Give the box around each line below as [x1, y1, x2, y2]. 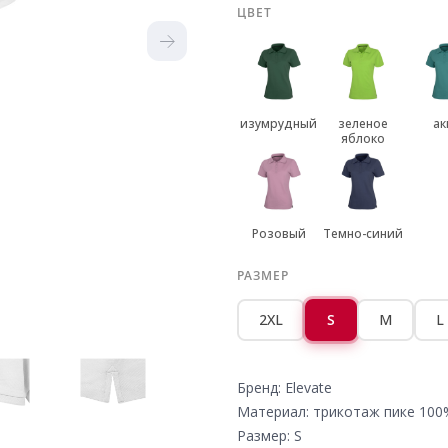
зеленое [337, 115, 388, 132]
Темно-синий [322, 225, 403, 242]
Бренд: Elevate [236, 378, 332, 397]
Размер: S [236, 426, 302, 445]
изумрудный [240, 115, 318, 132]
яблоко [340, 130, 385, 147]
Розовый [251, 225, 306, 242]
